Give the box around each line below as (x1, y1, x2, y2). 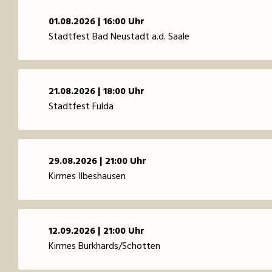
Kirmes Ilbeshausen (49, 168, 126, 185)
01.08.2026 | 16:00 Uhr (49, 13, 144, 30)
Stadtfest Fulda (49, 98, 114, 115)
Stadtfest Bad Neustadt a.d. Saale (49, 29, 189, 45)
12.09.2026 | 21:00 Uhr (49, 223, 144, 239)
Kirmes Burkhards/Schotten (49, 238, 160, 254)
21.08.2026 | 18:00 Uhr (49, 83, 144, 100)
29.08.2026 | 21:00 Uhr (49, 153, 146, 169)
